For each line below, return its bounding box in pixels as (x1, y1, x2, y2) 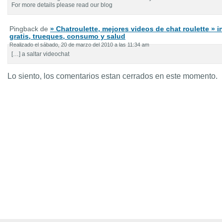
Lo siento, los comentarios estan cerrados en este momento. (7, 72, 218, 80)
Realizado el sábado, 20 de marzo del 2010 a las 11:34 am (9, 42, 149, 48)
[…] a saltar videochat (11, 51, 69, 57)
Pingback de (9, 25, 50, 33)
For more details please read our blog (11, 1, 112, 8)
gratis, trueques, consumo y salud (9, 32, 125, 40)
